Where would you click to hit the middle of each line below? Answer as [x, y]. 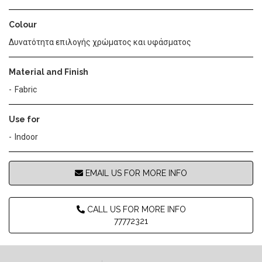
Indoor [26, 137]
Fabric [26, 89]
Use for [24, 119]
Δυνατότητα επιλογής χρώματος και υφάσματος [100, 42]
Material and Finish [49, 72]
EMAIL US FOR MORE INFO [135, 173]
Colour [23, 24]
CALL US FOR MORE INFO [135, 209]
